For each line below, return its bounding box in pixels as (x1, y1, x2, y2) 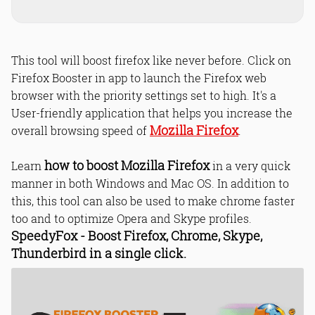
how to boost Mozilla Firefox (44, 157, 210, 174)
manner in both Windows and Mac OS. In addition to (11, 176, 289, 191)
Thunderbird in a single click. (11, 245, 186, 262)
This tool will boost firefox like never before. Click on (11, 53, 291, 67)
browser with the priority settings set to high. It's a (11, 88, 276, 103)
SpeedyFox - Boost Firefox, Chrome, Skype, (11, 228, 262, 244)
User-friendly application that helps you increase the (11, 105, 292, 120)
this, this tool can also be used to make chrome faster (11, 193, 295, 208)
